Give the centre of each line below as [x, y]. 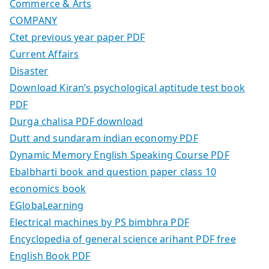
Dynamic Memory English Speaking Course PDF [119, 155]
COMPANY [34, 21]
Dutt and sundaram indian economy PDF [104, 138]
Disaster [29, 71]
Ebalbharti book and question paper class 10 [113, 172]
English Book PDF [50, 256]
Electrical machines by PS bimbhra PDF [99, 222]
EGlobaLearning [47, 206]
